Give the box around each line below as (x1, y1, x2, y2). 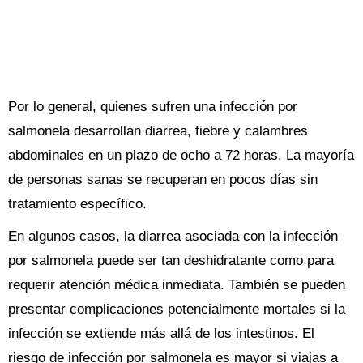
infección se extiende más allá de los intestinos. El (8, 326, 314, 341)
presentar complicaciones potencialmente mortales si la (8, 301, 345, 317)
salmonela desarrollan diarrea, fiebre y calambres (8, 123, 308, 139)
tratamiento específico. (8, 196, 147, 211)
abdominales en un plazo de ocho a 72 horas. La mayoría (8, 147, 354, 163)
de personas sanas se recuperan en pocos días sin (8, 172, 318, 187)
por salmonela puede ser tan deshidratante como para (8, 253, 334, 268)
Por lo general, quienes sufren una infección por (8, 99, 297, 114)
